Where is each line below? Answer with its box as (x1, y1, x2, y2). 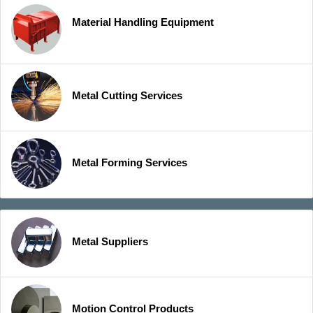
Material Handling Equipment (72, 16, 214, 29)
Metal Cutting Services (72, 89, 182, 102)
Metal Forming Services (72, 156, 187, 169)
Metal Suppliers (72, 235, 148, 248)
